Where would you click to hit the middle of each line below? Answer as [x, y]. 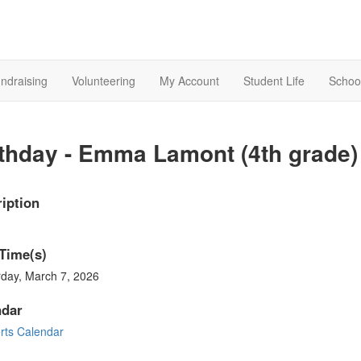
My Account [189, 81]
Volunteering [104, 81]
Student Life [274, 81]
